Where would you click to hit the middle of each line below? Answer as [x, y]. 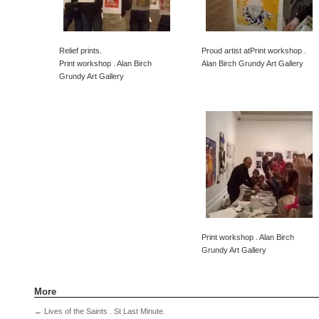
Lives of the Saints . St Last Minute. [103, 312]
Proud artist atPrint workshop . [253, 51]
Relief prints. [80, 51]
